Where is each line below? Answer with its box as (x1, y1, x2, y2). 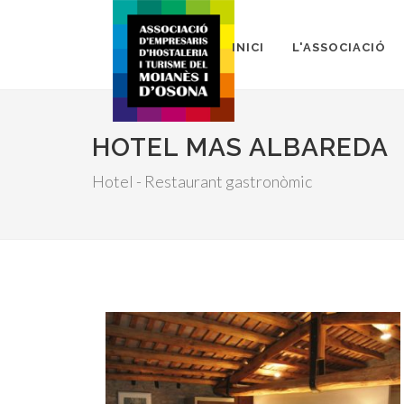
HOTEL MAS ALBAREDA (92, 133, 389, 162)
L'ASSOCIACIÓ (292, 41, 386, 54)
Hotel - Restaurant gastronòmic (92, 171, 312, 191)
